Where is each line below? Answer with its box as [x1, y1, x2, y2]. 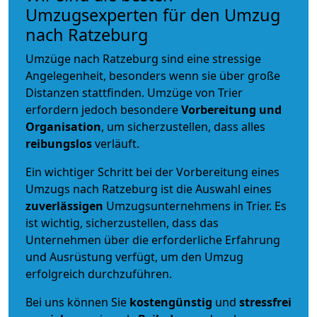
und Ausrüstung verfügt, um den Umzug [25, 248, 243, 265]
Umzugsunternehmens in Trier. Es [106, 197, 287, 214]
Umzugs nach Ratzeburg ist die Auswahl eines [25, 180, 272, 197]
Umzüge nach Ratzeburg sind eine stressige [25, 50, 261, 67]
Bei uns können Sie [25, 294, 129, 310]
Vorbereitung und [181, 101, 282, 117]
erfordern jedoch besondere [25, 101, 181, 117]
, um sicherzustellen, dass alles [101, 118, 265, 134]
